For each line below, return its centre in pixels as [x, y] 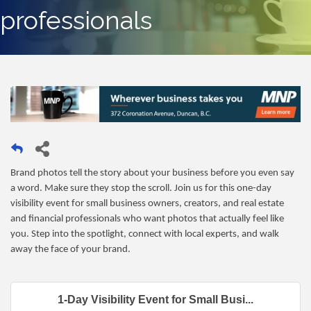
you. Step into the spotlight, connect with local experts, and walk [145, 235]
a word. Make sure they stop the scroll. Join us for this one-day [141, 189]
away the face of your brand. [70, 250]
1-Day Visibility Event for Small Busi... [155, 300]
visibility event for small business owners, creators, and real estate [147, 204]
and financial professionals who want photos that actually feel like [147, 219]
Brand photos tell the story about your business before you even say [152, 174]
